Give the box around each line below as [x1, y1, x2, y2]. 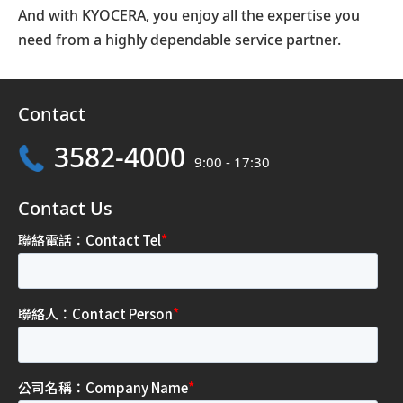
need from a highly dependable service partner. [18, 30, 341, 49]
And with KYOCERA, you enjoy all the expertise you [18, 5, 360, 25]
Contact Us [18, 196, 112, 220]
